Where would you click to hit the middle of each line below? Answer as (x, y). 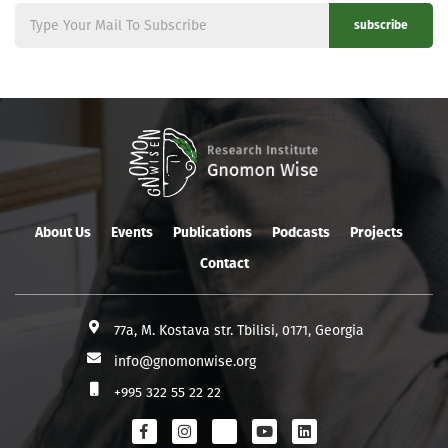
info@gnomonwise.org (185, 361)
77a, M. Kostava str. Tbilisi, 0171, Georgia (239, 330)
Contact (224, 263)
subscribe (381, 25)
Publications (212, 232)
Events (132, 232)
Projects (376, 232)
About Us (63, 232)
